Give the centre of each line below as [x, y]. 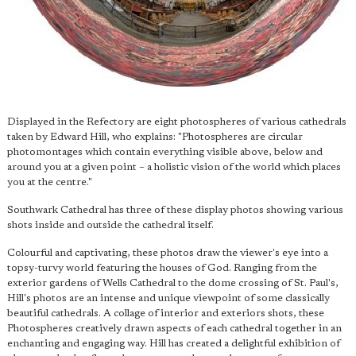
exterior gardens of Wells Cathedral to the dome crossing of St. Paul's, [173, 283]
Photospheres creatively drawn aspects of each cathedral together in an [174, 329]
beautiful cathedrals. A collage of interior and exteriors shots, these [166, 313]
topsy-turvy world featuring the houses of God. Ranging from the [162, 268]
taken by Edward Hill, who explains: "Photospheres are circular [155, 137]
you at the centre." [50, 182]
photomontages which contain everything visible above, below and [165, 152]
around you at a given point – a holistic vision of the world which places [174, 167]
